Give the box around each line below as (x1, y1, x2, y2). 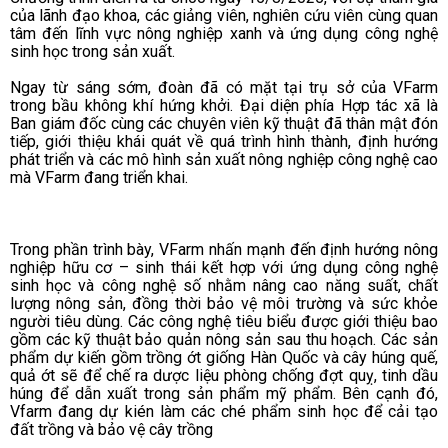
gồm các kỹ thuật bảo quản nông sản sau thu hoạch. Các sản (10, 329, 438, 349)
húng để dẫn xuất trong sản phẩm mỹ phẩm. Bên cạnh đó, (10, 383, 438, 403)
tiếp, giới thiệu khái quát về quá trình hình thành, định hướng (10, 131, 438, 151)
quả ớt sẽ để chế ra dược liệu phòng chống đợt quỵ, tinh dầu (10, 365, 438, 385)
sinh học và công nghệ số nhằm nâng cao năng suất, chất (10, 275, 438, 295)
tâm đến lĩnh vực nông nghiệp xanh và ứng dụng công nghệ (10, 23, 438, 43)
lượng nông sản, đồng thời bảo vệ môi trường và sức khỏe (10, 293, 438, 313)
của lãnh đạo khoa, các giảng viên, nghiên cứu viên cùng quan (10, 5, 438, 25)
